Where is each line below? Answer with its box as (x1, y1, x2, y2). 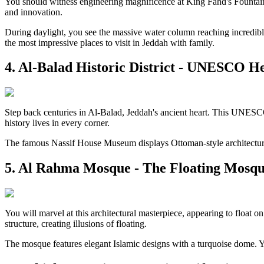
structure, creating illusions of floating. (5, 219, 147, 229)
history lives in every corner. (5, 118, 110, 128)
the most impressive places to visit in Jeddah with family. (5, 37, 214, 48)
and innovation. (5, 6, 62, 17)
